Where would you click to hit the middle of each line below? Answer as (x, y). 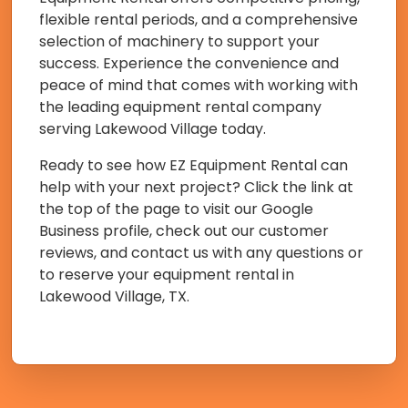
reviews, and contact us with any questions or (201, 253)
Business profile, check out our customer (184, 231)
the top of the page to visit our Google (176, 209)
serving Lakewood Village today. (153, 129)
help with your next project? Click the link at (196, 188)
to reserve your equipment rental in (167, 275)
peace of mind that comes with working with (199, 86)
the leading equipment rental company (180, 107)
